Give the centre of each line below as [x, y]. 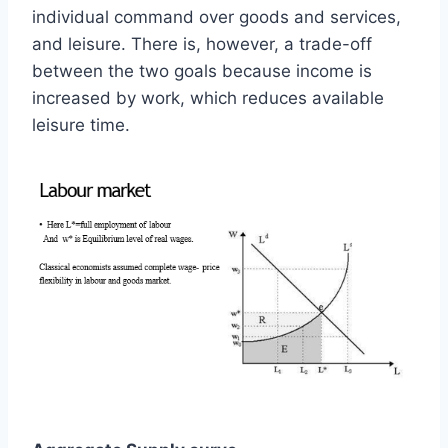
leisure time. [81, 124]
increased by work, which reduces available [208, 97]
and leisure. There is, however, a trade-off [202, 43]
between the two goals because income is [202, 70]
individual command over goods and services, [216, 16]
